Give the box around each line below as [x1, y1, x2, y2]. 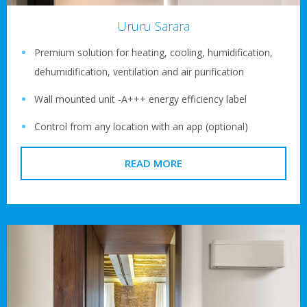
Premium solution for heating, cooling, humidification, [34, 46, 273, 60]
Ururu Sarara [117, 18, 190, 35]
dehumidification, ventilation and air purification [34, 65, 247, 79]
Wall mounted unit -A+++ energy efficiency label [34, 93, 249, 106]
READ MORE [125, 156, 182, 171]
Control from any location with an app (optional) [34, 120, 248, 134]
